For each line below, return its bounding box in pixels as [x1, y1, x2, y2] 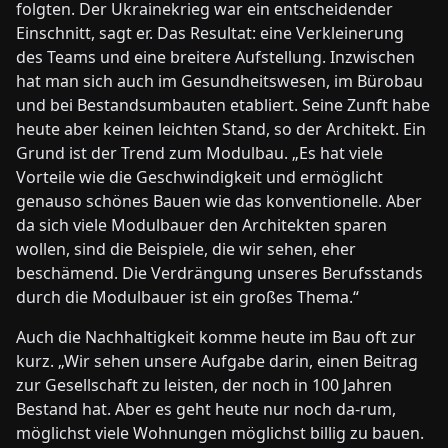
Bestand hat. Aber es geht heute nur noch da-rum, [16, 398, 396, 421]
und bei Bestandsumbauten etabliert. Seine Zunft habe [16, 94, 430, 117]
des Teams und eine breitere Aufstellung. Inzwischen [16, 46, 415, 69]
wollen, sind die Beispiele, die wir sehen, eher [16, 238, 356, 261]
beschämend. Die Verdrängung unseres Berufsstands [16, 262, 423, 285]
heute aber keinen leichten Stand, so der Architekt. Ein [16, 118, 426, 141]
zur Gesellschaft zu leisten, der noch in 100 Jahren [16, 374, 392, 397]
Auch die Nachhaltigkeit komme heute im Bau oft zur [16, 326, 416, 349]
